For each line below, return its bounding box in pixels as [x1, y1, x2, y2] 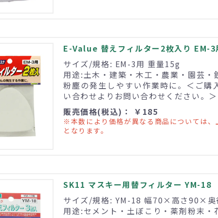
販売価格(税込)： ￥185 [63, 106, 158, 118]
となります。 [63, 126, 109, 136]
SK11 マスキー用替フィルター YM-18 [63, 179, 212, 191]
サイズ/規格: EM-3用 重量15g [63, 58, 181, 70]
